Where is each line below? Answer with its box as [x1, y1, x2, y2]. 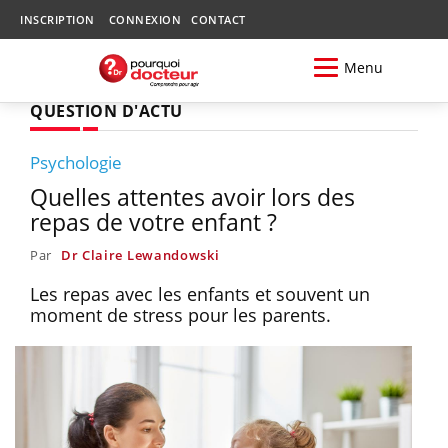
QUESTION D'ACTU [30, 99, 183, 122]
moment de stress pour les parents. [30, 302, 331, 327]
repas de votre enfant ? [30, 205, 277, 238]
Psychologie [30, 150, 122, 174]
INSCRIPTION [20, 12, 95, 27]
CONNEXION [108, 12, 181, 27]
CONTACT [191, 12, 246, 27]
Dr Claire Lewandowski [60, 245, 220, 264]
